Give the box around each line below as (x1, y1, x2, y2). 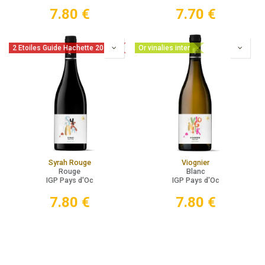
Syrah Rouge (48, 158, 91, 167)
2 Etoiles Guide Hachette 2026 (12, 44, 112, 53)
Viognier (182, 158, 209, 167)
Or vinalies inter (138, 44, 190, 53)
